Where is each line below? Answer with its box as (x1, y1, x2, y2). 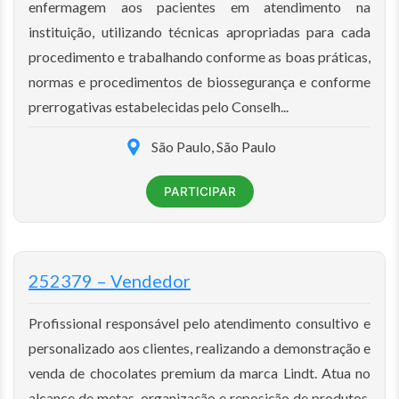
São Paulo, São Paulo (151, 137, 276, 155)
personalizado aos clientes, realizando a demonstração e (28, 338, 370, 356)
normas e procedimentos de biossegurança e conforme (28, 72, 370, 90)
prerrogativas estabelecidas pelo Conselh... (28, 97, 289, 115)
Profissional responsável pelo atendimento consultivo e (28, 313, 370, 331)
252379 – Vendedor (28, 269, 191, 291)
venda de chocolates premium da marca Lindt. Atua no (28, 363, 370, 381)
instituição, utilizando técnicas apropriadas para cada (28, 22, 370, 40)
